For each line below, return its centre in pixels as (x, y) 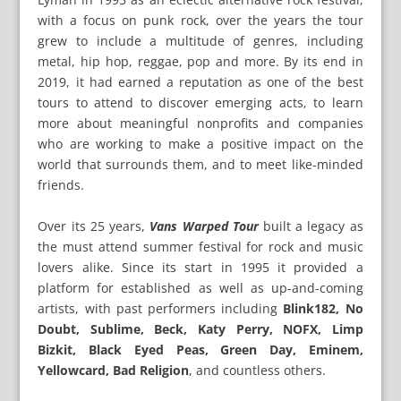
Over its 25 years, (94, 226)
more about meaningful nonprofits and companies (200, 124)
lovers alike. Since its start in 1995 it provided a (200, 267)
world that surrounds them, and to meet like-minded (200, 165)
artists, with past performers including (161, 308)
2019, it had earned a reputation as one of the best (200, 82)
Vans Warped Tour (204, 226)
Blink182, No (323, 308)
